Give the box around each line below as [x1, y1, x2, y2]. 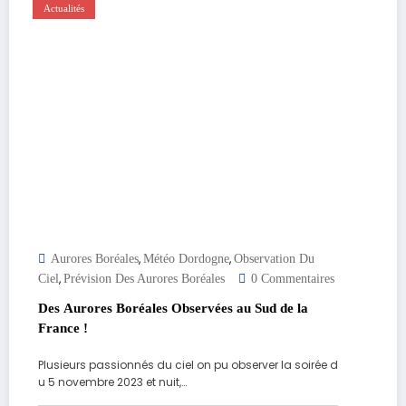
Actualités [43, 4, 84, 14]
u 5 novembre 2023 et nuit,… [38, 374, 187, 391]
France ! [38, 321, 88, 336]
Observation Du [234, 252, 314, 266]
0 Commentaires [251, 272, 334, 286]
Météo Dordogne [143, 252, 229, 266]
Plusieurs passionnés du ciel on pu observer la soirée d [38, 357, 338, 373]
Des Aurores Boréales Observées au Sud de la [38, 301, 308, 316]
